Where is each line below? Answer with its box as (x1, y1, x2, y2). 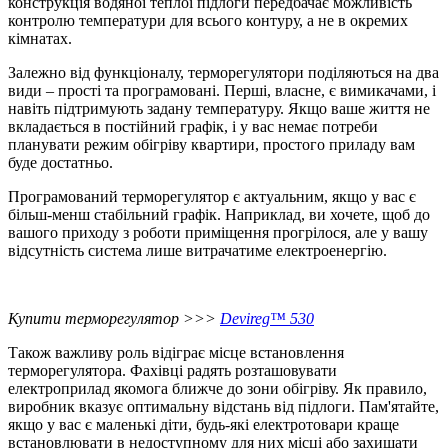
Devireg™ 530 (220, 310, 314, 328)
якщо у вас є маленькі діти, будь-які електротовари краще (8, 416, 399, 434)
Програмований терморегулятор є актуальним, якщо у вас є (8, 188, 416, 206)
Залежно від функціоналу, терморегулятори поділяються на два (8, 64, 439, 82)
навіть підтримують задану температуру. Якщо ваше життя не (8, 100, 430, 118)
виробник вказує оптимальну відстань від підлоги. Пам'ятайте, (8, 398, 439, 416)
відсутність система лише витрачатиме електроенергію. (8, 242, 387, 260)
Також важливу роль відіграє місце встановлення (8, 344, 344, 362)
